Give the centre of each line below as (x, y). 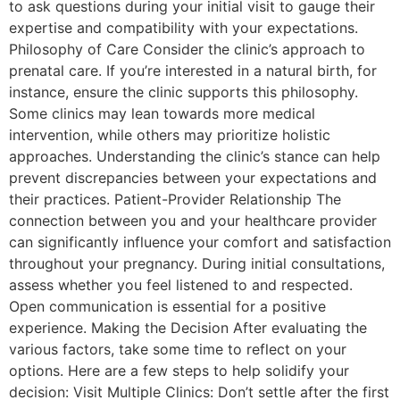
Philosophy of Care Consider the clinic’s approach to (187, 50)
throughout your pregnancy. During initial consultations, (197, 264)
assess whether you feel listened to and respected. (181, 285)
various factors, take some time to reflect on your (178, 350)
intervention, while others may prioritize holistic (170, 135)
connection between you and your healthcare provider (193, 221)
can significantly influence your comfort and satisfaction (200, 242)
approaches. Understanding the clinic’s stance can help (195, 157)
